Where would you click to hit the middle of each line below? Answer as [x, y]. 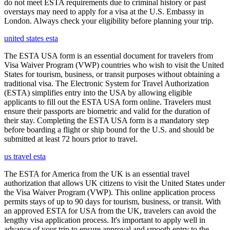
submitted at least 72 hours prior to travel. [71, 139]
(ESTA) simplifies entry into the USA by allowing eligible [98, 92]
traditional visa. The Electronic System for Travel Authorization [107, 83]
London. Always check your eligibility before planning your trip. [109, 21]
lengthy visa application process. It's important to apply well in [105, 220]
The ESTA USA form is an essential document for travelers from [109, 55]
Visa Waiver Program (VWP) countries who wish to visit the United [114, 65]
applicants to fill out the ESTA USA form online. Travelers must [108, 102]
